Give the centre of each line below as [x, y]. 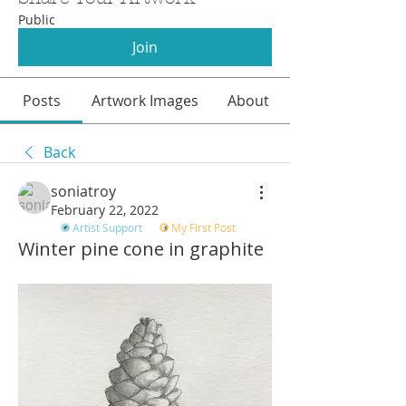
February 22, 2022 [105, 209]
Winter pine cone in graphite [141, 248]
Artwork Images [145, 100]
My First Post [203, 227]
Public [37, 19]
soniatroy [83, 191]
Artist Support [107, 227]
